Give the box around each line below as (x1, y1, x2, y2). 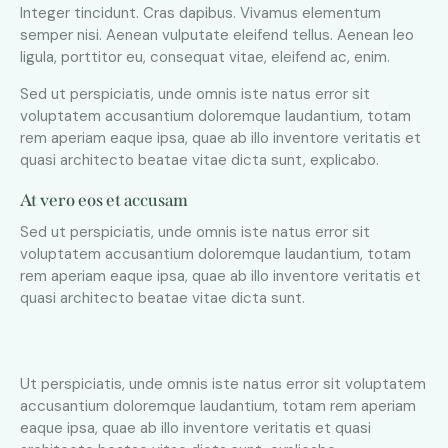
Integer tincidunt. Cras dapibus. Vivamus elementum (20, 3, 381, 24)
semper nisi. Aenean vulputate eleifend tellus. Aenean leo (20, 25, 414, 46)
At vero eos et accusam (20, 190, 188, 212)
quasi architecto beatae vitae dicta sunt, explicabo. (20, 150, 379, 171)
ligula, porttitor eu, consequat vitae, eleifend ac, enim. (20, 47, 390, 68)
